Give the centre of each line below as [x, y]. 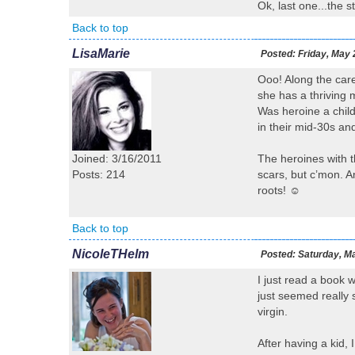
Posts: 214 [99, 174]
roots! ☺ [279, 190]
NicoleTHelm [111, 254]
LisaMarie [101, 53]
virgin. [273, 311]
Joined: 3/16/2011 [117, 158]
